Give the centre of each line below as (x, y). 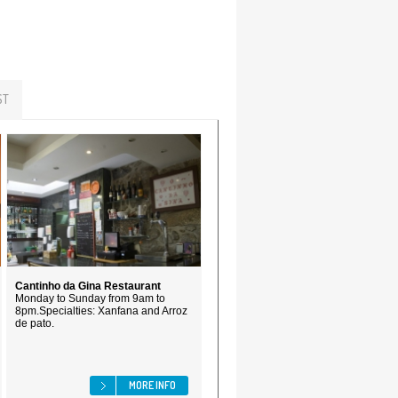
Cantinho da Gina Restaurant (88, 286)
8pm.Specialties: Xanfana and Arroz (101, 311)
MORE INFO (152, 385)
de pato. (35, 323)
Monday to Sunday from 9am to (90, 298)
